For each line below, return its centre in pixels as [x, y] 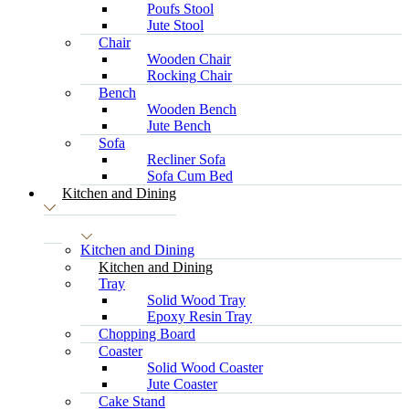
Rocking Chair [189, 75]
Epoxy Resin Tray [199, 316]
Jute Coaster [182, 384]
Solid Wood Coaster [205, 367]
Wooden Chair [189, 59]
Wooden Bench [192, 109]
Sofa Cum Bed [190, 176]
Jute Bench [179, 126]
